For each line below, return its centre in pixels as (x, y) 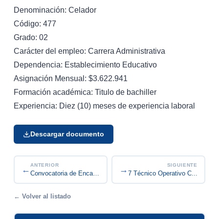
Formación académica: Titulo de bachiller (85, 92)
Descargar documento (67, 134)
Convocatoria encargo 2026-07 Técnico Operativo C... (122, 174)
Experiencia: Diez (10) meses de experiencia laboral (104, 106)
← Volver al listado (42, 196)
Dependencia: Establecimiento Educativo (85, 65)
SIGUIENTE (182, 165)
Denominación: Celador (55, 10)
